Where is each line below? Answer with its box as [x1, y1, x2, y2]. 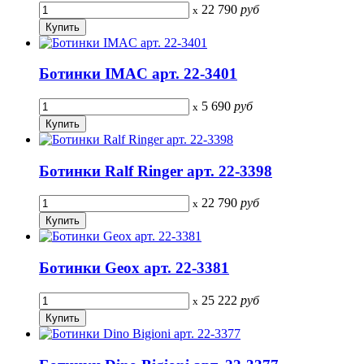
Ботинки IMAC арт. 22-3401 [39, 65, 237, 83]
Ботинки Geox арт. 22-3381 [39, 259, 229, 277]
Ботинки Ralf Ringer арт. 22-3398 [39, 162, 272, 180]
